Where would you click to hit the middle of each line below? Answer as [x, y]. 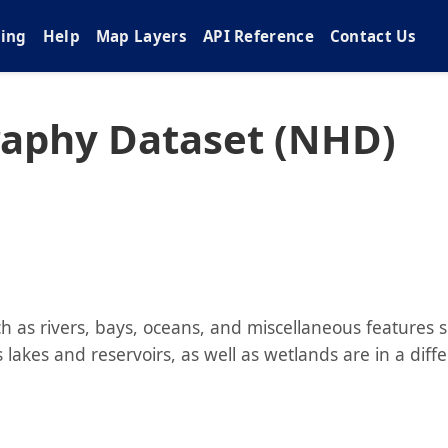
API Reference [258, 36]
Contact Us [372, 36]
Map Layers [141, 36]
